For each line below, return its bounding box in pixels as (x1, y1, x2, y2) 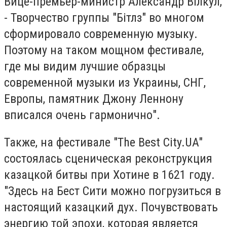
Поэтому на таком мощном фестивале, (4, 43, 204, 58)
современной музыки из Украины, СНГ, (4, 75, 206, 90)
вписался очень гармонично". (4, 108, 160, 123)
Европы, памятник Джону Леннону (4, 92, 183, 106)
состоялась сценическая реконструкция (4, 152, 212, 166)
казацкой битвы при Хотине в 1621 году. (4, 168, 215, 182)
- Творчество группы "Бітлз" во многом (4, 11, 204, 25)
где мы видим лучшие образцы (4, 59, 166, 74)
